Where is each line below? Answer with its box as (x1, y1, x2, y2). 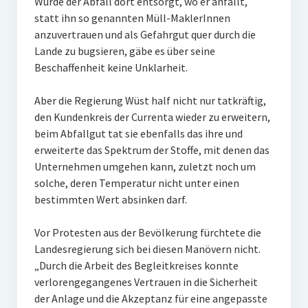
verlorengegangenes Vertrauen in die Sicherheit (34, 275, 258, 289)
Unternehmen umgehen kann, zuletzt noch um (34, 159, 256, 173)
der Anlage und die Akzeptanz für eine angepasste (34, 291, 267, 305)
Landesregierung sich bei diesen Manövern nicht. (34, 242, 261, 256)
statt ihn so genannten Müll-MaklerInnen (34, 11, 230, 25)
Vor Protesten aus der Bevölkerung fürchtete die (34, 225, 261, 239)
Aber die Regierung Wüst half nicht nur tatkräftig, (34, 93, 266, 107)
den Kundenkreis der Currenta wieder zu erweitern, (34, 110, 270, 124)
